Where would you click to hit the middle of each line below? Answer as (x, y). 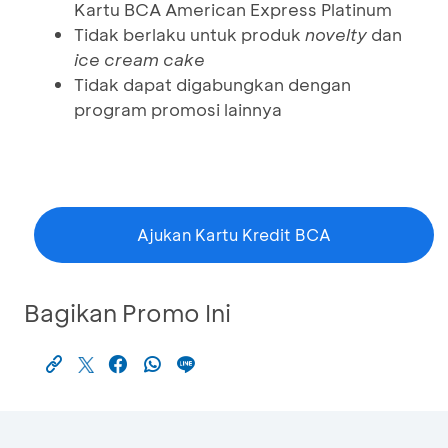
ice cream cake (139, 59)
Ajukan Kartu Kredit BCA (234, 234)
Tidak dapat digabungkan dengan (212, 84)
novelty (336, 34)
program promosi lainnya (178, 109)
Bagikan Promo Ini (127, 312)
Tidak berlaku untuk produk (189, 34)
